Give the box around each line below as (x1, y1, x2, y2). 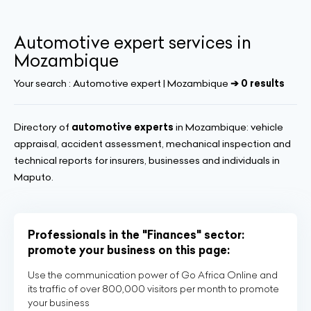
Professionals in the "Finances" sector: (28, 228, 244, 242)
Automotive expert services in (14, 32, 251, 53)
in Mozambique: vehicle (174, 121, 283, 133)
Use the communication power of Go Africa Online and (28, 269, 278, 281)
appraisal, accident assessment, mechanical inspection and (14, 137, 291, 150)
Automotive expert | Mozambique (73, 77, 228, 90)
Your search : (14, 77, 73, 90)
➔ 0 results (230, 77, 285, 90)
